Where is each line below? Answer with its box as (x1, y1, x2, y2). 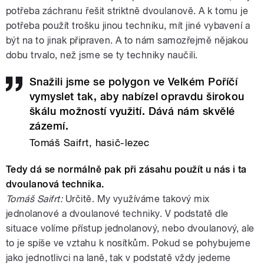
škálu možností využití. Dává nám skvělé (29, 104, 235, 117)
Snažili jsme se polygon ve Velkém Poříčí (29, 75, 238, 88)
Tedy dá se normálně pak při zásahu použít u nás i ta (6, 164, 247, 176)
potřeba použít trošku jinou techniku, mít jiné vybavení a (6, 19, 250, 31)
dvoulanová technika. (6, 179, 104, 190)
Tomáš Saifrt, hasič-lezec (29, 137, 149, 149)
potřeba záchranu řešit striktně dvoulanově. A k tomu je (6, 5, 249, 16)
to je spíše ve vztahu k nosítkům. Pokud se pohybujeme (6, 237, 251, 249)
